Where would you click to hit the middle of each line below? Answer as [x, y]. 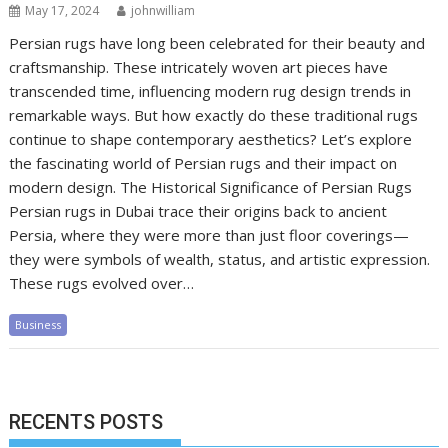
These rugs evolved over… [102, 283]
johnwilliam [163, 10]
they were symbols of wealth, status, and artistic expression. [220, 259]
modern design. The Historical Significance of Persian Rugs [211, 187]
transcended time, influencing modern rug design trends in [210, 91]
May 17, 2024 [62, 10]
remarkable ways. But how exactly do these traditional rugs [214, 115]
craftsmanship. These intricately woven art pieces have [199, 67]
